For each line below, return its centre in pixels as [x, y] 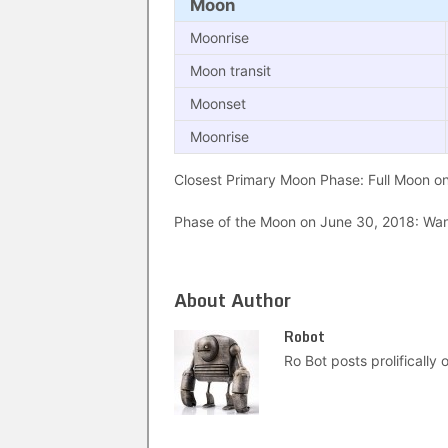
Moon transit [230, 70]
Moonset [218, 103]
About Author [232, 300]
